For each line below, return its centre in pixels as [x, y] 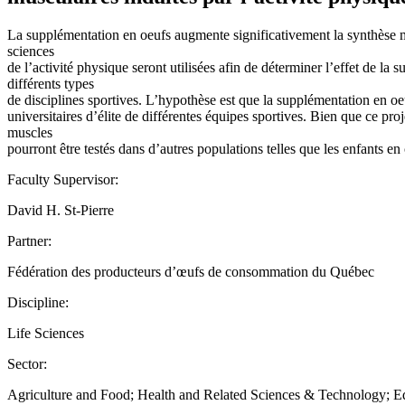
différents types [51, 83]
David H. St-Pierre [61, 210]
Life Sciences [46, 333]
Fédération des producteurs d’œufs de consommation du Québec [191, 271]
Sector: [27, 363]
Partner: [29, 240]
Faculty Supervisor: [63, 179]
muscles [30, 132]
